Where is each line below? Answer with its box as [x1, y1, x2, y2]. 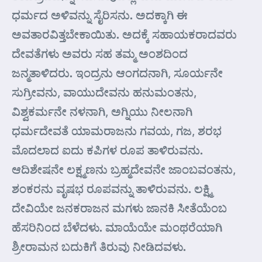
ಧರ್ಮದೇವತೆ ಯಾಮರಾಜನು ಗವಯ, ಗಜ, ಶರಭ [12, 123, 222, 138]
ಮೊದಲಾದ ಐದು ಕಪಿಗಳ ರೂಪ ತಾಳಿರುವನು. [12, 142, 203, 157]
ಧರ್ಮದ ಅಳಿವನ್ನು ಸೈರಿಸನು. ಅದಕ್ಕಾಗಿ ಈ [12, 7, 188, 22]
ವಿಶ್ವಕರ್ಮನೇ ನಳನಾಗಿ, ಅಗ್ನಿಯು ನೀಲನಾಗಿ [12, 104, 192, 119]
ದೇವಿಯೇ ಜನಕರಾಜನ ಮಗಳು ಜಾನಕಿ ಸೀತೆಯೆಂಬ [12, 200, 227, 215]
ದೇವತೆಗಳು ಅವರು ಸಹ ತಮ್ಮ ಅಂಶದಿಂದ [12, 46, 188, 61]
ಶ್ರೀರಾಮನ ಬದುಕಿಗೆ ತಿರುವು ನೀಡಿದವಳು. [12, 239, 186, 254]
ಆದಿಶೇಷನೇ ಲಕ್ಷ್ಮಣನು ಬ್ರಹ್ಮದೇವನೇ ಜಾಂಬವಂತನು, [12, 161, 236, 177]
